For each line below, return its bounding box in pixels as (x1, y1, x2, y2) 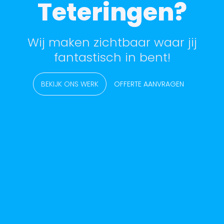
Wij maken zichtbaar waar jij (27, 34, 197, 50)
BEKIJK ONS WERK (40, 79, 98, 89)
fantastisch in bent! (53, 49, 170, 65)
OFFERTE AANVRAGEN (113, 79, 184, 89)
